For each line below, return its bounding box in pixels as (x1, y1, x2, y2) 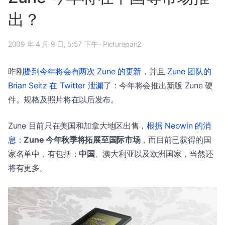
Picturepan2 (103, 40, 142, 48)
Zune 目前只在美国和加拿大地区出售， (8, 121, 147, 131)
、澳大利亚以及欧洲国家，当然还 (94, 149, 213, 159)
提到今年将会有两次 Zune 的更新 (24, 66, 142, 76)
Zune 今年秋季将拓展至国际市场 (24, 135, 141, 145)
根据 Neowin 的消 (147, 121, 211, 131)
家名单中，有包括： (8, 149, 79, 159)
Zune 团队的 (167, 66, 211, 76)
